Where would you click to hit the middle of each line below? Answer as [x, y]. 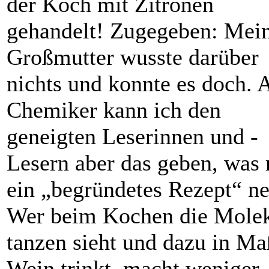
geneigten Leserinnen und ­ [132, 137]
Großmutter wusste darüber [133, 57]
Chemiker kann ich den [114, 110]
